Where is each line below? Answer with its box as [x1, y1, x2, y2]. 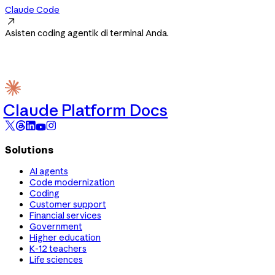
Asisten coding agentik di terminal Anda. [5, 27, 169, 39]
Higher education [29, 232, 101, 244]
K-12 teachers [29, 243, 87, 255]
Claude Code [5, 4, 60, 15]
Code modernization [29, 177, 115, 188]
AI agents [29, 166, 68, 177]
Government [29, 221, 82, 233]
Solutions [5, 143, 53, 156]
